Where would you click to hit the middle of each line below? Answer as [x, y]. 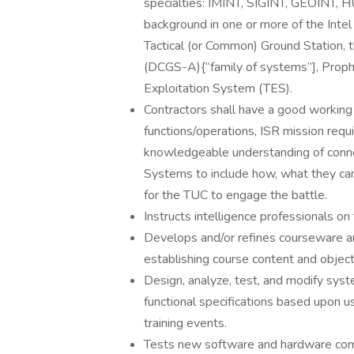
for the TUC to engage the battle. [235, 195]
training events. [185, 323]
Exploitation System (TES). [218, 88]
